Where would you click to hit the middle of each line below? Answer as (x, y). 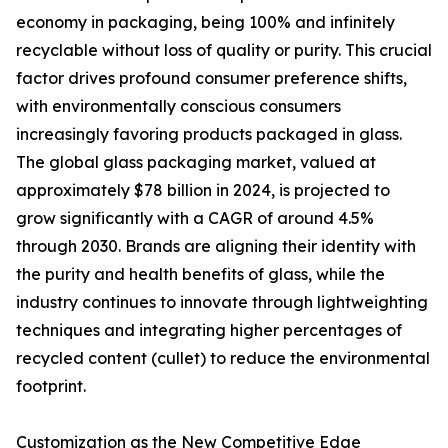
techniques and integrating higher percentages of (209, 330)
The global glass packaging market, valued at (196, 162)
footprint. (51, 386)
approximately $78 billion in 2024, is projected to (203, 190)
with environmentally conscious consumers (178, 106)
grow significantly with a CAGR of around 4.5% (195, 218)
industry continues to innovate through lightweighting (222, 302)
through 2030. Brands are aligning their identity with (216, 246)
